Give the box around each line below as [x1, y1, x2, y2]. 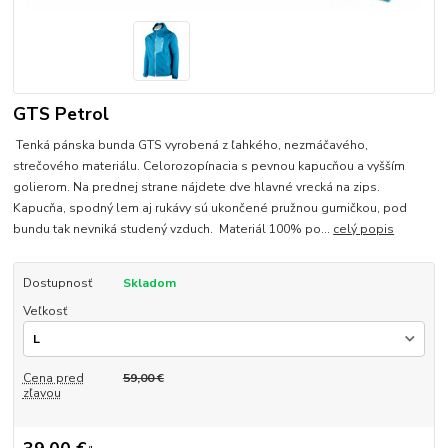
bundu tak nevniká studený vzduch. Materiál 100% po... [13, 220, 334, 237]
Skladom [122, 274, 176, 291]
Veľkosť [22, 302, 67, 319]
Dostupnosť [22, 274, 92, 291]
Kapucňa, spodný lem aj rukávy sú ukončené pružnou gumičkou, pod [13, 199, 408, 216]
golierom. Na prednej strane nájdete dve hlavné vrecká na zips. [13, 178, 381, 195]
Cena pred [22, 369, 84, 386]
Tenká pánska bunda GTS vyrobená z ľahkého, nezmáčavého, [13, 136, 369, 153]
